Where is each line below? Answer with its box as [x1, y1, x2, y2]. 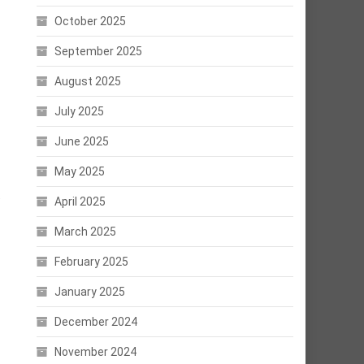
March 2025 [54, 225, 117, 238]
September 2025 [54, 45, 143, 58]
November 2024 [54, 345, 137, 358]
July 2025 [54, 105, 105, 118]
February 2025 [54, 255, 129, 268]
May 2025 [54, 165, 106, 178]
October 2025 [54, 15, 127, 28]
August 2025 [54, 75, 122, 88]
